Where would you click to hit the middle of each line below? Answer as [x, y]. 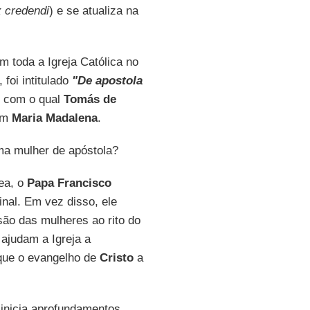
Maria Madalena [54, 118]
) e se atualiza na [93, 11]
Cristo [116, 258]
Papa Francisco [69, 183]
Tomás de [90, 99]
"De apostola [107, 81]
